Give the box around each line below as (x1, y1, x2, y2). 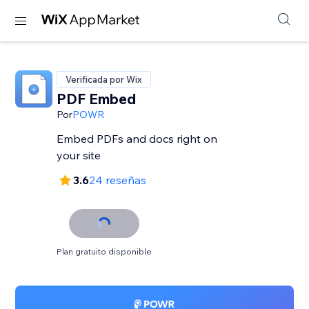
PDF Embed (57, 90, 137, 108)
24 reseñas (89, 173, 147, 187)
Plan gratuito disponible (57, 246, 152, 257)
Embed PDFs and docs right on (57, 132, 218, 146)
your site (57, 148, 101, 162)
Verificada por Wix (66, 74, 143, 85)
